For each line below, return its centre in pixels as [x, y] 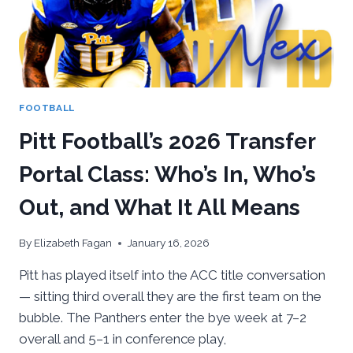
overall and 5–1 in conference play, [123, 339]
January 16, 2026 [169, 243]
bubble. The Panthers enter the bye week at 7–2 [163, 318]
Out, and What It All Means [160, 207]
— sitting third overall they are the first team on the [170, 297]
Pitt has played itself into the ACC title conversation [172, 275]
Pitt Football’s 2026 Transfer [167, 141]
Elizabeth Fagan [73, 243]
